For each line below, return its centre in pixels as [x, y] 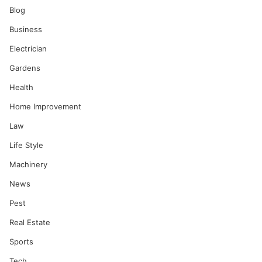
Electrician [28, 49]
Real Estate [30, 222]
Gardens [25, 68]
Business [26, 29]
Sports [22, 242]
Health [22, 87]
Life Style [27, 145]
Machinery [29, 164]
